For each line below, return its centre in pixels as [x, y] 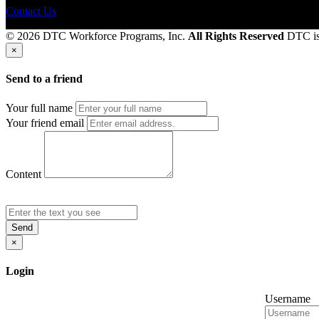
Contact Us [31, 11]
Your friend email [45, 122]
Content [23, 174]
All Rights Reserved [236, 36]
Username [288, 299]
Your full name [39, 108]
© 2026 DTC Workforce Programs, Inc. [97, 36]
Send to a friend [44, 79]
